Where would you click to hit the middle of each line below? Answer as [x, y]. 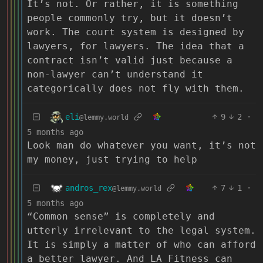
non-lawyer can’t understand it [115, 75]
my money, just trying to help [112, 160]
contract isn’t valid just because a [130, 60]
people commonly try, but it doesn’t [130, 18]
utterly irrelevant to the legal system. [141, 231]
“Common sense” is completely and [121, 217]
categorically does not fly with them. [136, 89]
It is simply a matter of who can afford [141, 245]
